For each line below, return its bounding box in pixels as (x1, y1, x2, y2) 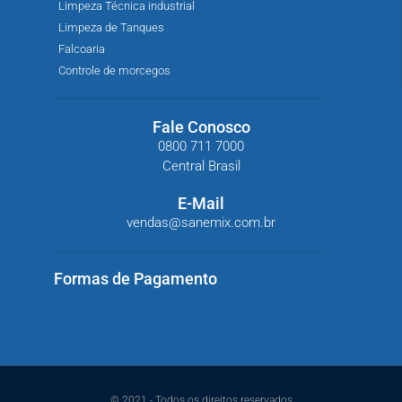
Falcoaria (58, 42, 105, 57)
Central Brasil (162, 158, 240, 175)
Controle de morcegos (58, 64, 170, 78)
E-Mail (178, 194, 224, 214)
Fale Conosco (152, 118, 250, 137)
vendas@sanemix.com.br (127, 214, 275, 232)
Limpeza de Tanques (58, 21, 164, 35)
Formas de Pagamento (54, 269, 217, 289)
